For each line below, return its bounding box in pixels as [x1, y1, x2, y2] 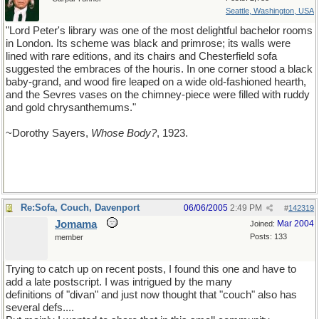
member [55, 233, 83, 241]
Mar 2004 [277, 219, 314, 229]
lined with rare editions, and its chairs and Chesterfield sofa [6, 51, 277, 62]
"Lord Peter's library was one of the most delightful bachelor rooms [6, 25, 313, 36]
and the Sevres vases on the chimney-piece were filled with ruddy [6, 89, 310, 100]
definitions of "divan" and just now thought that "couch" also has [6, 289, 297, 300]
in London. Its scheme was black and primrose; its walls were [6, 38, 291, 49]
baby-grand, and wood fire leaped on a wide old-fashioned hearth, [6, 76, 306, 88]
